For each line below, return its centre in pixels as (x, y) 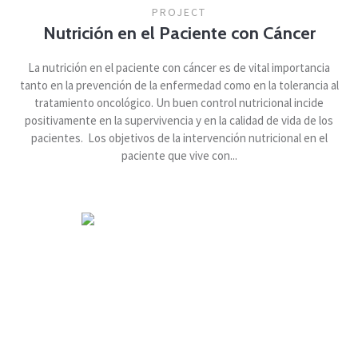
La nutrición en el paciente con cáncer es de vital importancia (179, 67)
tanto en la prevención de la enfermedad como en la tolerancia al (179, 85)
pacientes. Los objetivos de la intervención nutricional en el (179, 137)
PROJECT (179, 12)
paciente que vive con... (179, 155)
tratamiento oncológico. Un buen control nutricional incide (179, 102)
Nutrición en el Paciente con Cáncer (179, 33)
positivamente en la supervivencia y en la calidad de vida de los (179, 120)
